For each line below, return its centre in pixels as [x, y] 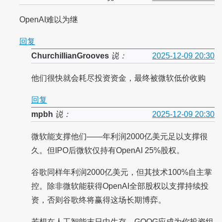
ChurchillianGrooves [70, 56]
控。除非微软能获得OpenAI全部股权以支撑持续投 [120, 186]
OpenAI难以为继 [48, 20]
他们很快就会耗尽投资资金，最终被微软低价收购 [118, 78]
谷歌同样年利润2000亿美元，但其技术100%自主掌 [121, 172]
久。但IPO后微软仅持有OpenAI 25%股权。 [108, 151]
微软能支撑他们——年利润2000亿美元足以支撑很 [119, 137]
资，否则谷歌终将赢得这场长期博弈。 [98, 200]
